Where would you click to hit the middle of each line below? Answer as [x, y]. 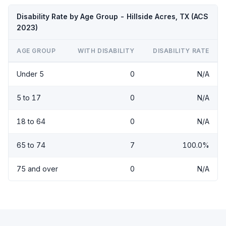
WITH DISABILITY [106, 50]
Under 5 [30, 74]
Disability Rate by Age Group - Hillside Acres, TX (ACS [112, 16]
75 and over [37, 168]
